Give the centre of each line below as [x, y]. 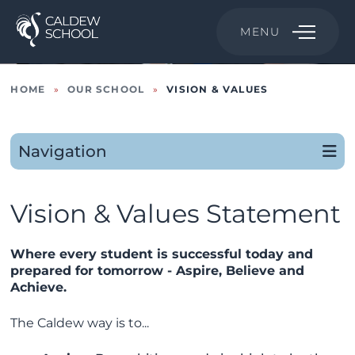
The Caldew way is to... [80, 323]
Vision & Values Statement [176, 214]
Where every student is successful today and [162, 254]
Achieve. [39, 287]
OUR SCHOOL [106, 89]
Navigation [63, 151]
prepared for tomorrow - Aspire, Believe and [158, 271]
